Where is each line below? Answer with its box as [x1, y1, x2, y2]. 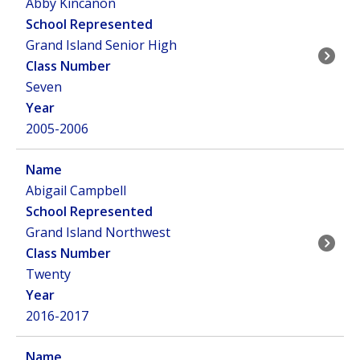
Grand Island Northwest [26, 223, 170, 241]
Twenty [26, 265, 71, 283]
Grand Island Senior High [26, 36, 177, 54]
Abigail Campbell [26, 182, 126, 199]
